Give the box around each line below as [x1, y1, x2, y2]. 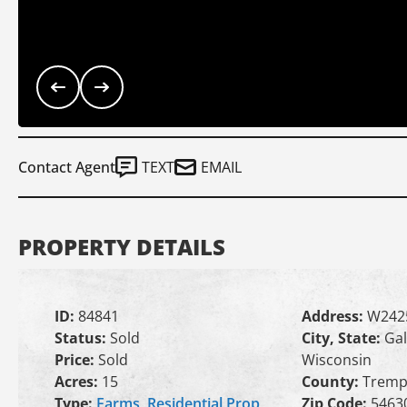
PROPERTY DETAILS [18, 232, 225, 262]
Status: [55, 328, 110, 348]
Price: [55, 350, 98, 370]
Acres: [55, 372, 102, 392]
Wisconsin [301, 350, 372, 370]
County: [301, 372, 362, 392]
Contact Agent [18, 157, 115, 177]
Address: [301, 306, 367, 326]
